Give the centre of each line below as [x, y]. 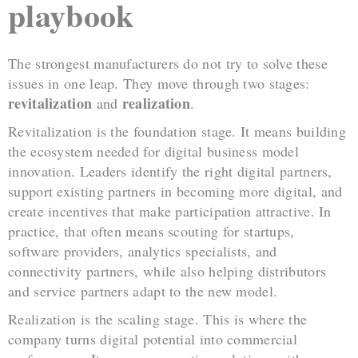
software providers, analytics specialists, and [143, 251]
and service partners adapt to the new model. [143, 291]
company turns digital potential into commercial [153, 338]
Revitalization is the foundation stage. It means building [177, 131]
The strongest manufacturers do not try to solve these [168, 64]
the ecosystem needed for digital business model [154, 151]
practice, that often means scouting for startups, [151, 231]
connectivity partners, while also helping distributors [167, 271]
